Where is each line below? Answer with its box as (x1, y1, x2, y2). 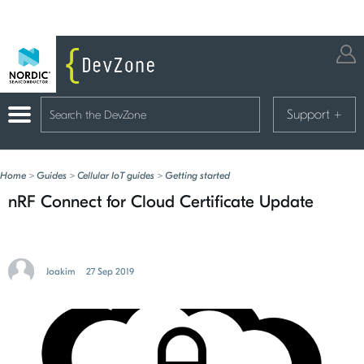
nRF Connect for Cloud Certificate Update (8, 192, 314, 211)
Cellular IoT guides (77, 170, 154, 181)
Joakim (46, 265, 76, 277)
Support (287, 107, 334, 122)
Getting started (165, 170, 230, 181)
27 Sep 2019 (86, 265, 134, 277)
